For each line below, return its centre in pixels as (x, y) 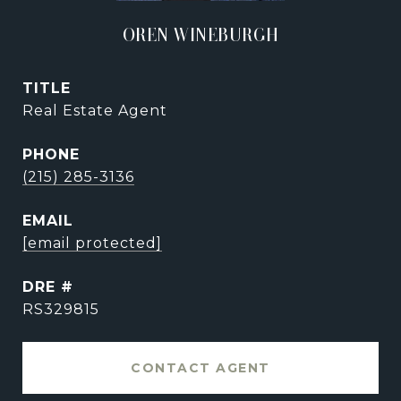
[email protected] (92, 243)
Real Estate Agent (95, 111)
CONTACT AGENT (200, 368)
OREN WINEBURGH (200, 35)
